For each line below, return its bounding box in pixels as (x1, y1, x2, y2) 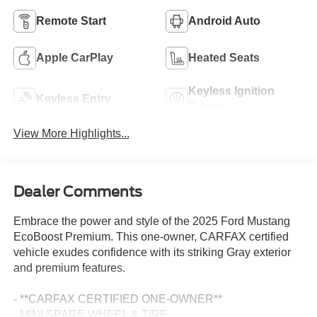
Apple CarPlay (35, 52, 113, 64)
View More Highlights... (13, 127, 129, 140)
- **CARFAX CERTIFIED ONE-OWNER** (13, 292, 222, 305)
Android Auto (188, 15, 260, 28)
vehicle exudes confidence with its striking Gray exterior (13, 246, 291, 258)
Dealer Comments (13, 183, 142, 200)
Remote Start (35, 15, 106, 28)
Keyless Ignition (188, 85, 275, 98)
